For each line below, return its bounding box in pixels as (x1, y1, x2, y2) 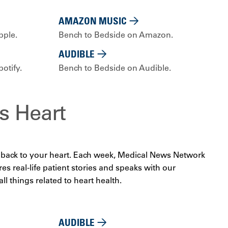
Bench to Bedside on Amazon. (59, 30, 173, 40)
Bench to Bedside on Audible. (59, 63, 171, 73)
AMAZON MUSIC (59, 15, 127, 27)
